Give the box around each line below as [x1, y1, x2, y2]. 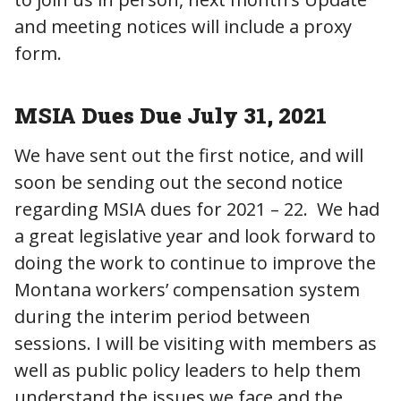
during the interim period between [14, 303, 311, 328]
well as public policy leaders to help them [14, 357, 361, 382]
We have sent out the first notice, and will [14, 142, 363, 167]
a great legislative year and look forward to [14, 223, 376, 248]
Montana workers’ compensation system [14, 277, 360, 302]
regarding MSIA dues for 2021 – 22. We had [14, 196, 380, 221]
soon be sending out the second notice [14, 169, 343, 194]
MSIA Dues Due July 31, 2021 [14, 100, 327, 130]
